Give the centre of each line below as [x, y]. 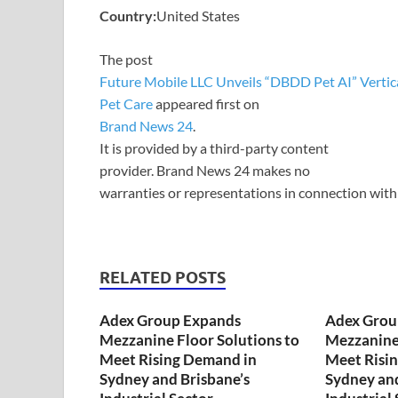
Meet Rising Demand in [178, 359]
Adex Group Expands [170, 320]
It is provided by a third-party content [214, 147]
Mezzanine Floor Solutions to [199, 339]
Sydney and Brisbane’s [175, 378]
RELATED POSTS [163, 277]
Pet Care [127, 103]
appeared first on [207, 103]
